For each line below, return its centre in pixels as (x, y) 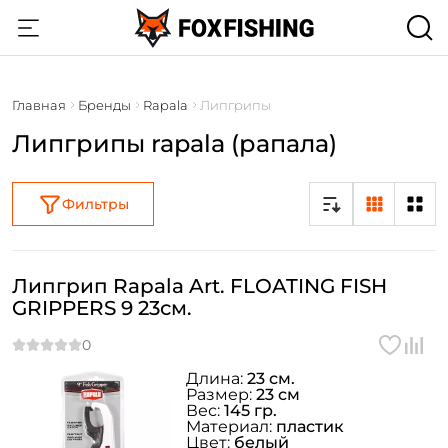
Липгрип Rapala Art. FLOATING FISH (199, 286)
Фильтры (95, 204)
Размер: (221, 394)
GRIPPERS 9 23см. (102, 308)
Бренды (104, 105)
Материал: (231, 426)
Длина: (216, 378)
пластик (310, 426)
